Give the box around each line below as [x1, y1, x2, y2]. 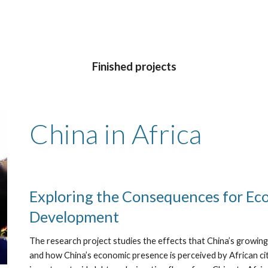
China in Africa [29, 117, 202, 150]
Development [29, 208, 120, 226]
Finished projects [92, 60, 176, 73]
